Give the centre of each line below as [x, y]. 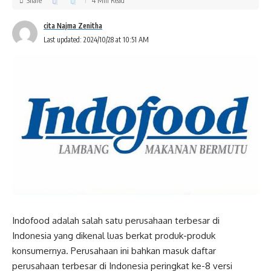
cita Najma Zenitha [73, 26]
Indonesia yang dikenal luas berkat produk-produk [114, 235]
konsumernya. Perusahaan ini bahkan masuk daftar [114, 250]
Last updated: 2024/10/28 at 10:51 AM [96, 40]
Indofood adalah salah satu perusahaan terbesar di [116, 220]
